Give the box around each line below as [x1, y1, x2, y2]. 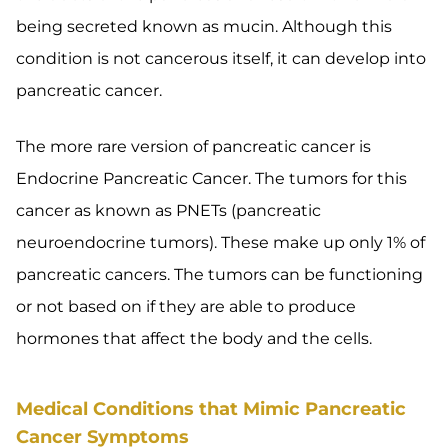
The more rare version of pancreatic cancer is [16, 137, 371, 156]
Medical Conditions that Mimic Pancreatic [16, 398, 406, 420]
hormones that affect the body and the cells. [16, 329, 372, 348]
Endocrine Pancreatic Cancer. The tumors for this [16, 169, 407, 188]
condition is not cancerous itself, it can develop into [16, 49, 426, 68]
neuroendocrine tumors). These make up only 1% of [16, 233, 425, 252]
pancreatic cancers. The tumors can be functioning [16, 265, 423, 284]
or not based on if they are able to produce [16, 297, 356, 316]
